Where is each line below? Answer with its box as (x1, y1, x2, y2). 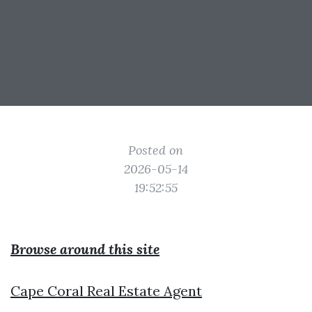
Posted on (128, 142, 184, 158)
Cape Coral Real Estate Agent (10, 282, 202, 299)
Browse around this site (10, 240, 159, 258)
